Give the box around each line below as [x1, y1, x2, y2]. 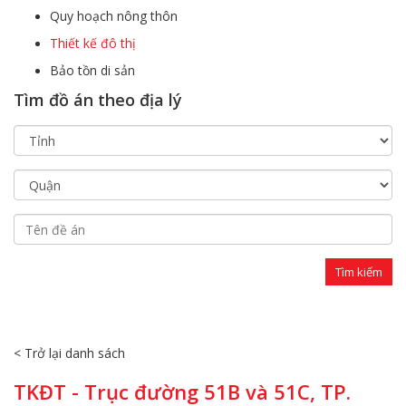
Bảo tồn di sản [50, 62, 135, 80]
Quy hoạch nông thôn [50, 7, 178, 25]
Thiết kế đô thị [50, 34, 136, 53]
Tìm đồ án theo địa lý [14, 89, 182, 111]
